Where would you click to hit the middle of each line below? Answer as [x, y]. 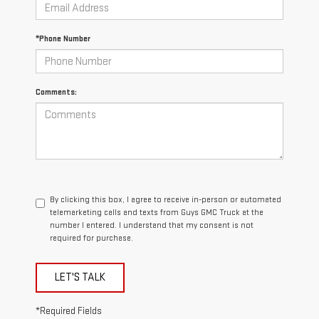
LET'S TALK [80, 278]
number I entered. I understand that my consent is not [152, 226]
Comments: [56, 93]
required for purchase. [91, 239]
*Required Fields [69, 312]
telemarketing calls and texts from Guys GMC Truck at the [157, 213]
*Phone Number [63, 39]
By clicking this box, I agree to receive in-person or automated [166, 200]
